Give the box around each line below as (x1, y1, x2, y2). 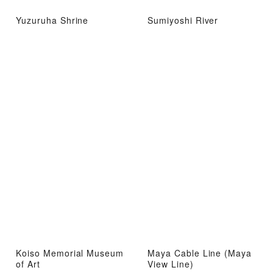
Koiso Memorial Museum (16, 246, 124, 259)
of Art (16, 257, 40, 270)
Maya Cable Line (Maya (147, 246, 252, 259)
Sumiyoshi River (147, 14, 219, 27)
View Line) (147, 257, 194, 270)
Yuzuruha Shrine (16, 14, 89, 27)
